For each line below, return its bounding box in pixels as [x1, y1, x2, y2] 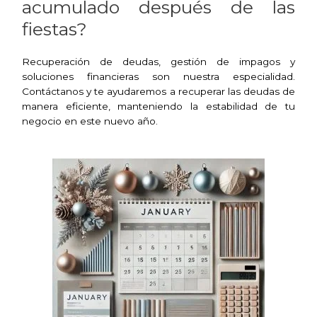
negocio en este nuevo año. [22, 115, 158, 127]
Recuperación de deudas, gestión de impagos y [22, 56, 295, 68]
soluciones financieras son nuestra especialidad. [22, 71, 295, 83]
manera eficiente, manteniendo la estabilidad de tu [22, 100, 295, 113]
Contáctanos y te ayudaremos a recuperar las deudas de [22, 86, 295, 98]
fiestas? [22, 18, 88, 40]
